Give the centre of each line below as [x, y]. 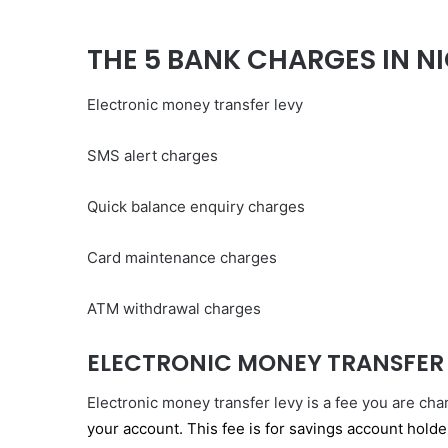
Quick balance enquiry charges [196, 206]
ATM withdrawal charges [174, 308]
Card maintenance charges [182, 257]
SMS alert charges [152, 155]
